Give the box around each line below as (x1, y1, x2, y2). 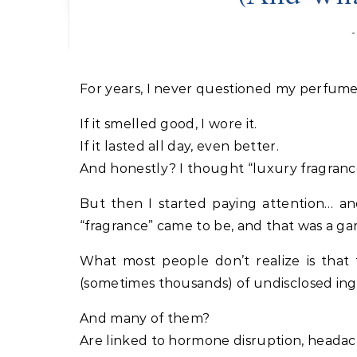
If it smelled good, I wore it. (80, 116, 257, 131)
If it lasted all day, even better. (80, 139, 279, 154)
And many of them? (80, 311, 210, 326)
